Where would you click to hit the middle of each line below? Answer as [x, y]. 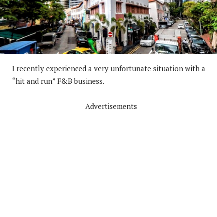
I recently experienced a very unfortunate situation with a [109, 68]
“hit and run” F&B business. [58, 81]
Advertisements [111, 106]
